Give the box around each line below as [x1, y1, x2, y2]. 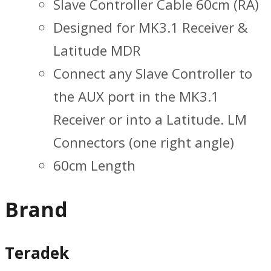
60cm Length [53, 155, 135, 175]
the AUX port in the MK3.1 [53, 87, 219, 106]
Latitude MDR [53, 41, 141, 60]
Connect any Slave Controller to [53, 64, 252, 83]
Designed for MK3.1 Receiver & [53, 18, 248, 37]
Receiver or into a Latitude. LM [53, 109, 247, 129]
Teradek [5, 241, 69, 264]
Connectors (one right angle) [53, 132, 234, 152]
